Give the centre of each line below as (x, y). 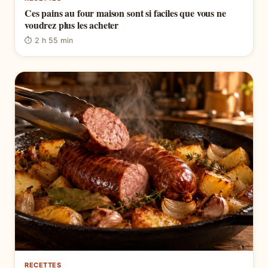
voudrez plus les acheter (72, 25)
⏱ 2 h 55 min (49, 41)
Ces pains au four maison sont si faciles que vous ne (125, 13)
